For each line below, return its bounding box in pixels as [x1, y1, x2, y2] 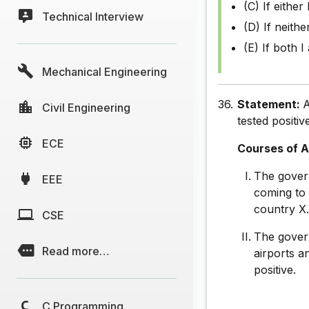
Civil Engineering [42, 100, 130, 114]
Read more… [42, 243, 110, 258]
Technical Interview [42, 9, 143, 23]
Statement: [237, 97, 303, 112]
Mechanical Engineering [42, 64, 167, 79]
